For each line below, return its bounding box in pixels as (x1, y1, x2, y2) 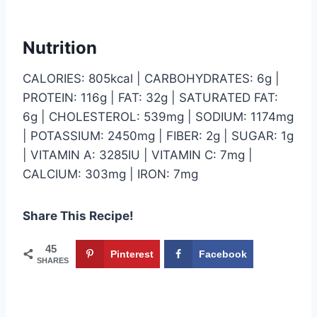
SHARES (37, 256, 69, 265)
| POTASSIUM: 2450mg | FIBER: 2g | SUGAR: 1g (23, 128, 294, 143)
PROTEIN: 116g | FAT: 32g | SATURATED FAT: (23, 90, 278, 105)
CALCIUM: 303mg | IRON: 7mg (23, 166, 198, 181)
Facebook (199, 248, 248, 260)
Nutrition (23, 37, 97, 58)
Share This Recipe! (23, 208, 134, 223)
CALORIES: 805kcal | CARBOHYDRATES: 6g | (23, 71, 279, 86)
